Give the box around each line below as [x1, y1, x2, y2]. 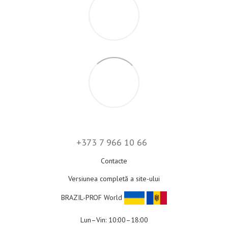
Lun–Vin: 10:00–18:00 [80, 215, 148, 225]
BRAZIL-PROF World [61, 192, 124, 202]
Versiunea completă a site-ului [68, 174, 160, 184]
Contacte [101, 156, 127, 166]
